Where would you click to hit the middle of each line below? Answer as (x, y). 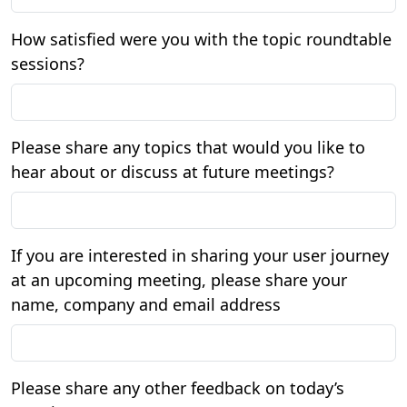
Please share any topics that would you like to (188, 147)
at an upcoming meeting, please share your (179, 280)
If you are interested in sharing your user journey (200, 255)
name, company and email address (146, 304)
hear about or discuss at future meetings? (173, 172)
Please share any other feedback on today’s (178, 388)
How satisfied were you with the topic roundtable (201, 39)
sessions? (48, 64)
